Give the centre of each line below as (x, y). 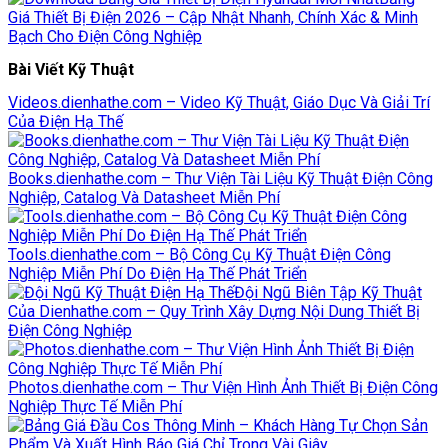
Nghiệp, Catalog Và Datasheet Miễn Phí (144, 197)
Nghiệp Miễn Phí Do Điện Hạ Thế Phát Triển (157, 273)
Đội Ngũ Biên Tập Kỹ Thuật (328, 292)
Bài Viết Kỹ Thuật (71, 69)
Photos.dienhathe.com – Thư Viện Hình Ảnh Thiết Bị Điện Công (223, 387)
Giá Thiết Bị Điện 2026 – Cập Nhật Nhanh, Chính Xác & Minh (213, 18)
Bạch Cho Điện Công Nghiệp (105, 37)
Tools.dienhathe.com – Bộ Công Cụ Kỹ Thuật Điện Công (199, 254)
